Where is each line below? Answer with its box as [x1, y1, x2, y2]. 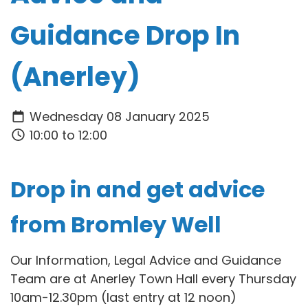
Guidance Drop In [10, 17, 240, 54]
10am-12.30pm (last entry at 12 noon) [10, 289, 236, 307]
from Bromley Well [10, 208, 221, 240]
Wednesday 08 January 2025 [25, 107, 210, 125]
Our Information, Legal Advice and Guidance [10, 252, 281, 269]
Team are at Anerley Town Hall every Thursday [10, 270, 296, 288]
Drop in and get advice [10, 173, 265, 205]
